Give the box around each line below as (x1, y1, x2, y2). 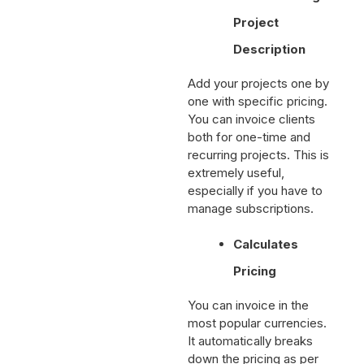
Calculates (233, 244, 299, 260)
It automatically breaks (188, 340, 314, 357)
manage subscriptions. (188, 208, 318, 224)
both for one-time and (188, 136, 311, 153)
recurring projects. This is (188, 154, 330, 171)
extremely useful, (188, 172, 285, 188)
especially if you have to (188, 190, 323, 206)
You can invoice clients (188, 119, 316, 135)
